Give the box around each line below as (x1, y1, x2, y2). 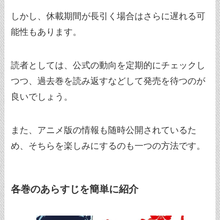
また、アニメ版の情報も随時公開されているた (11, 125, 197, 136)
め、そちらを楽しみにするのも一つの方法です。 (11, 141, 206, 151)
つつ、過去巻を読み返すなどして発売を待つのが (11, 76, 206, 86)
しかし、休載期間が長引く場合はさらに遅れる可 (11, 11, 206, 22)
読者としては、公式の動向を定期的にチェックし (11, 60, 206, 71)
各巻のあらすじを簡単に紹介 (11, 184, 139, 195)
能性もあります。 (11, 27, 82, 37)
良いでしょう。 (11, 92, 73, 102)
